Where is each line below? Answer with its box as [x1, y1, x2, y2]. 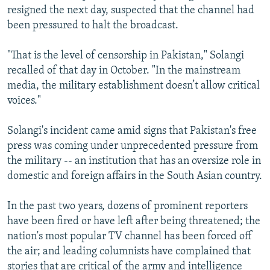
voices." [7, 95, 41, 107]
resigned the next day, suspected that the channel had [7, 5, 254, 17]
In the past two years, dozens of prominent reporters [7, 201, 248, 213]
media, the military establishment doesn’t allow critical [7, 80, 260, 92]
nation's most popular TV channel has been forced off [7, 231, 252, 243]
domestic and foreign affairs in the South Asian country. [7, 171, 262, 183]
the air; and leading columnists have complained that [7, 246, 251, 258]
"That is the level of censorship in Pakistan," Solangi [7, 50, 244, 62]
